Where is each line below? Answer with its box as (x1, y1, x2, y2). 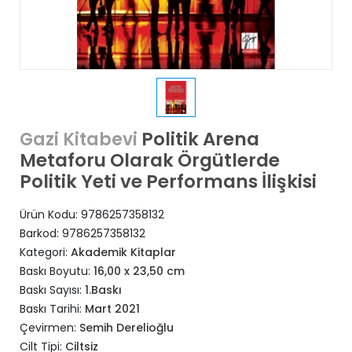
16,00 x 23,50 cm (93, 263, 185, 279)
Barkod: (20, 225, 62, 241)
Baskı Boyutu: (20, 263, 93, 279)
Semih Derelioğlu (79, 320, 174, 335)
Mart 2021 (85, 301, 140, 317)
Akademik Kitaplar (71, 244, 176, 260)
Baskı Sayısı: (20, 282, 85, 298)
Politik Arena (137, 126, 259, 152)
